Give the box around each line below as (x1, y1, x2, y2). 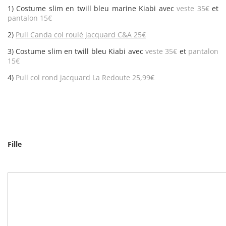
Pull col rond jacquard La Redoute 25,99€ (16, 73, 154, 82)
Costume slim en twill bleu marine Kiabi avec (14, 4, 177, 13)
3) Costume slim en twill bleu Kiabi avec (8, 46, 145, 56)
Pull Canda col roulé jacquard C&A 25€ (16, 30, 146, 39)
